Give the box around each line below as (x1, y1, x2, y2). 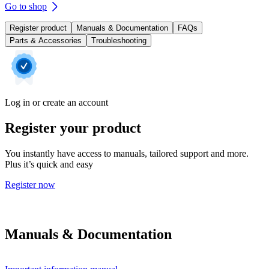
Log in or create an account (5, 97, 108, 108)
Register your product (5, 119, 141, 136)
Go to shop (5, 1, 47, 12)
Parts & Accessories (10, 36, 82, 46)
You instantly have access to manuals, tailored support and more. (5, 148, 249, 159)
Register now (5, 179, 55, 190)
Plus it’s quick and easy (5, 159, 93, 169)
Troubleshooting (91, 36, 147, 46)
